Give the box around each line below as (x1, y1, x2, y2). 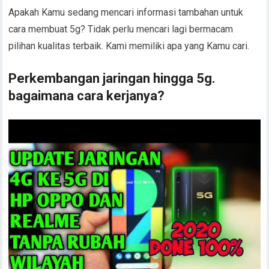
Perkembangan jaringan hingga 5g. (8, 71, 216, 86)
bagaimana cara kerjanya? (8, 88, 165, 104)
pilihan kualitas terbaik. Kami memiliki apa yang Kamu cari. (8, 40, 250, 52)
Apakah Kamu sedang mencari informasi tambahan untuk (8, 7, 244, 19)
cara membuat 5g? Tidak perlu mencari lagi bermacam (8, 23, 234, 35)
